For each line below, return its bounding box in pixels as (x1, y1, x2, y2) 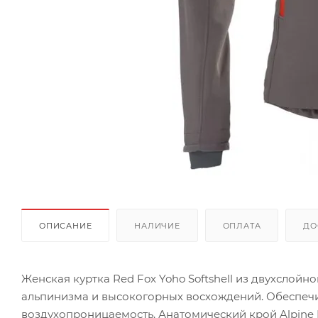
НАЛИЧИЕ (134, 220, 180, 231)
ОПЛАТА (222, 220, 261, 231)
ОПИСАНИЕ (39, 220, 92, 231)
